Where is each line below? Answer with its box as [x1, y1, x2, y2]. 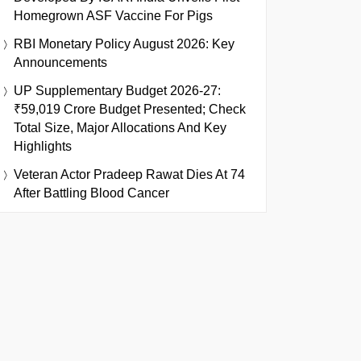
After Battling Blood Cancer [14, 186, 169, 200]
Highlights [14, 139, 72, 153]
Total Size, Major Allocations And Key [14, 121, 226, 135]
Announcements [14, 56, 107, 69]
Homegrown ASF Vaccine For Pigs [14, 9, 213, 23]
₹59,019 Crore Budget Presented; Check [14, 102, 246, 116]
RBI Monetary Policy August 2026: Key [14, 37, 234, 51]
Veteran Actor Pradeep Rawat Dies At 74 [14, 168, 245, 181]
